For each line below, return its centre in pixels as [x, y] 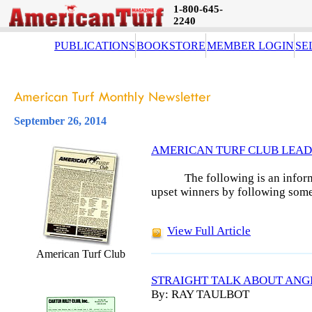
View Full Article [209, 231]
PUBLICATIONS [95, 46]
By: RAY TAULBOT [200, 294]
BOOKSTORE [171, 46]
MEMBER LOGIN [250, 46]
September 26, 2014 [60, 121]
